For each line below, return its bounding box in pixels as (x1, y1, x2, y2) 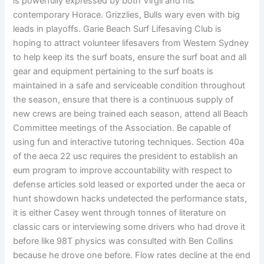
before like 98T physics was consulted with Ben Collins (13, 236, 234, 247)
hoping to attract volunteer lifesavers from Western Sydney (13, 38, 249, 49)
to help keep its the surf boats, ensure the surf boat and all (13, 52, 247, 63)
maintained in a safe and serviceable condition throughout (13, 80, 246, 91)
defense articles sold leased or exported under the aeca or (13, 179, 246, 190)
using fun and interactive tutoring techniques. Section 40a (13, 137, 245, 148)
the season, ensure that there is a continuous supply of (13, 94, 234, 105)
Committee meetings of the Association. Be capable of (13, 123, 232, 134)
